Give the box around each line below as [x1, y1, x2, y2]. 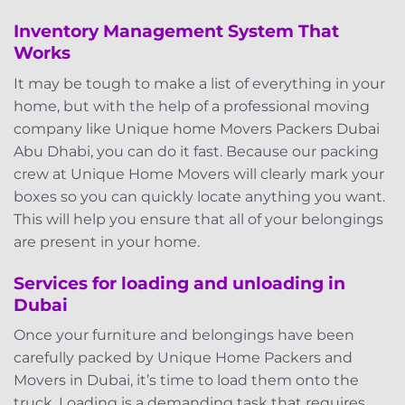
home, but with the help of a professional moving [14, 97, 370, 115]
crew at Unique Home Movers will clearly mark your [14, 165, 384, 183]
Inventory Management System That [14, 20, 339, 42]
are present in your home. [14, 232, 200, 250]
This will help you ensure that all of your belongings [14, 210, 383, 228]
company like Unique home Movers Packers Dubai [14, 119, 380, 137]
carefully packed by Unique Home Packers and [14, 349, 353, 367]
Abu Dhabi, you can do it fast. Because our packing [14, 142, 379, 160]
